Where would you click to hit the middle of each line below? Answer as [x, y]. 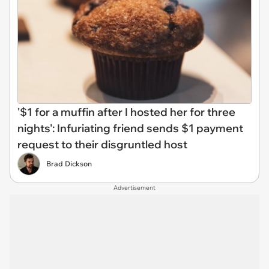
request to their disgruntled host [102, 145]
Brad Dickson [69, 164]
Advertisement [134, 188]
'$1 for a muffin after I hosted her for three [126, 112]
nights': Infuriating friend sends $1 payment [130, 128]
